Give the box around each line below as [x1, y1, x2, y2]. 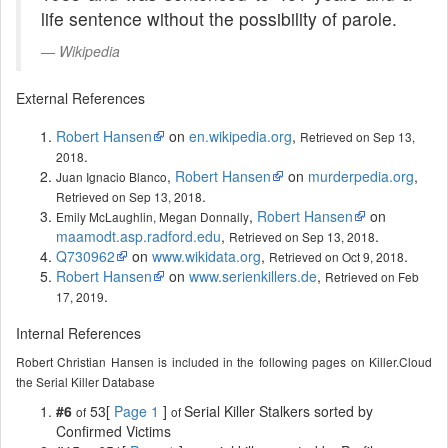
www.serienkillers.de [189, 265, 317, 286]
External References [16, 87, 145, 108]
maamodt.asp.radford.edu [56, 225, 221, 246]
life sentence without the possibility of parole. [41, 5, 397, 31]
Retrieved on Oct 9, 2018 [269, 247, 404, 265]
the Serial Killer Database [16, 372, 155, 390]
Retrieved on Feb [325, 267, 419, 285]
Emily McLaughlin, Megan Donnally [56, 207, 249, 225]
